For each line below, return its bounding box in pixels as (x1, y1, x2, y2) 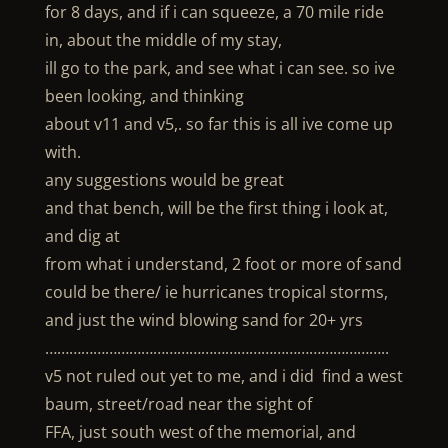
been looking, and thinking (44, 85, 244, 107)
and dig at (44, 225, 120, 247)
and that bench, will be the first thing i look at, (44, 197, 388, 219)
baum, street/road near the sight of (44, 393, 312, 415)
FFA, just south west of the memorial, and (44, 421, 356, 443)
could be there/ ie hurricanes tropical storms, (44, 281, 388, 303)
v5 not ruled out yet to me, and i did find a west (44, 365, 403, 387)
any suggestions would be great (44, 169, 284, 191)
